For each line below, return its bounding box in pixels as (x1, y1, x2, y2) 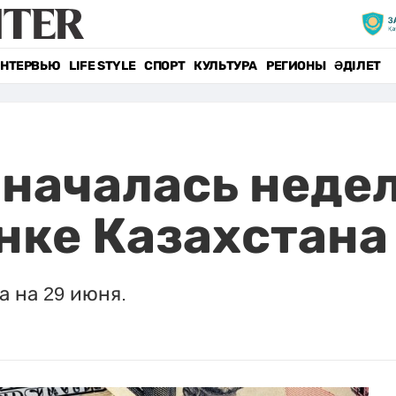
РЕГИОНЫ (265, 58, 326, 73)
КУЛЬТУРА (194, 58, 257, 73)
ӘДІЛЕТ (334, 58, 381, 73)
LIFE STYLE (69, 58, 136, 73)
